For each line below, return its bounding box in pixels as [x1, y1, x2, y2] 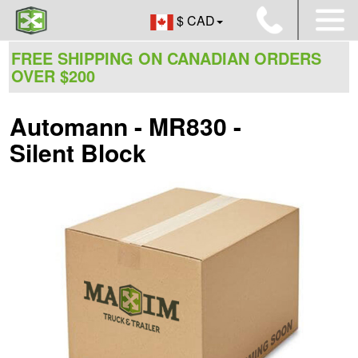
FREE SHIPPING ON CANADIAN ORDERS [11, 46, 321, 70]
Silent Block [10, 135, 146, 169]
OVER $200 [11, 64, 95, 87]
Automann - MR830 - [10, 109, 241, 143]
